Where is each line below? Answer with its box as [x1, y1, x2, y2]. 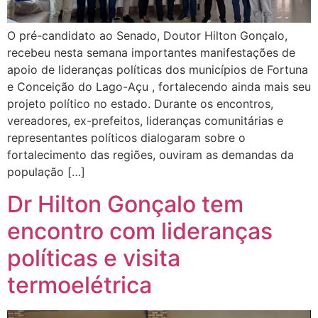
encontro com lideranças [7, 216, 273, 245]
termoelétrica [7, 270, 152, 299]
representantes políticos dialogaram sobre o [7, 131, 246, 146]
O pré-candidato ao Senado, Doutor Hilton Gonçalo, [7, 28, 287, 43]
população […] [7, 165, 85, 180]
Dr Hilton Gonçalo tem [7, 190, 243, 218]
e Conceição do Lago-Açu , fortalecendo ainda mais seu [7, 79, 311, 94]
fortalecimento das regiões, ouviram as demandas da [7, 148, 294, 163]
